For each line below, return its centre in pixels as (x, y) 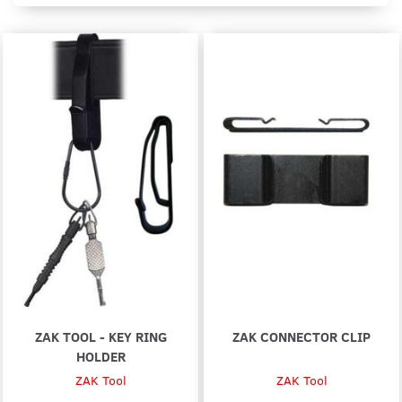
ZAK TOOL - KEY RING (100, 336)
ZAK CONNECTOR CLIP (301, 336)
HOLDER (100, 355)
